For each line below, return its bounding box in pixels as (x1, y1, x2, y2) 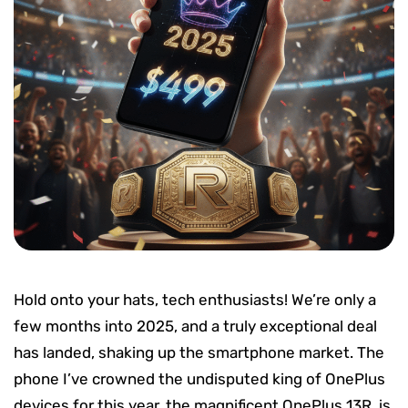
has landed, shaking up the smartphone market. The (14, 342, 384, 362)
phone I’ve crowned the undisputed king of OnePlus (14, 369, 385, 388)
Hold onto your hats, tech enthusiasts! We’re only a (14, 290, 376, 309)
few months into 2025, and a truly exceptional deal (14, 316, 377, 335)
